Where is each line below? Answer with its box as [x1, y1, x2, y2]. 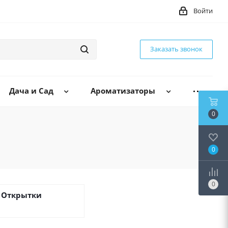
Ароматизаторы [91, 85, 155, 96]
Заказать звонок [150, 44, 203, 54]
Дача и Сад [9, 85, 53, 96]
